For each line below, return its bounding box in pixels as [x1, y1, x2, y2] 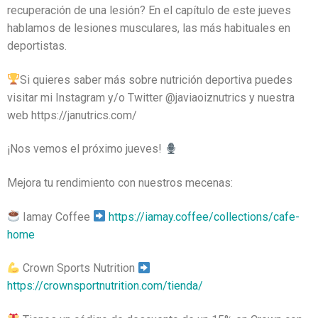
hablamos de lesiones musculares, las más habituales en [7, 21, 290, 35]
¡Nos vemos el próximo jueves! [7, 142, 165, 156]
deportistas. [7, 39, 67, 53]
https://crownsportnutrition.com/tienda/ [7, 279, 203, 293]
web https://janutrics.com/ [7, 108, 137, 122]
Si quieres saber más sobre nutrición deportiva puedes [20, 72, 293, 87]
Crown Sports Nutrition [20, 261, 138, 275]
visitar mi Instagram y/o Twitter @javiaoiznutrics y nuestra [7, 90, 295, 104]
